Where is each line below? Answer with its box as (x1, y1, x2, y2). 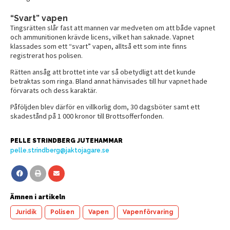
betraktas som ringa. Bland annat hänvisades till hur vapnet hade (10, 76, 207, 86)
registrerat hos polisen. (10, 50, 83, 60)
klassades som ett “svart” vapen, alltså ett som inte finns (10, 41, 187, 51)
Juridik (16, 208, 36, 216)
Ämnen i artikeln (10, 191, 65, 201)
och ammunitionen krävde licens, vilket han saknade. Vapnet (10, 32, 194, 42)
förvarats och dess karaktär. (10, 85, 97, 95)
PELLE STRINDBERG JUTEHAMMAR (10, 137, 123, 144)
